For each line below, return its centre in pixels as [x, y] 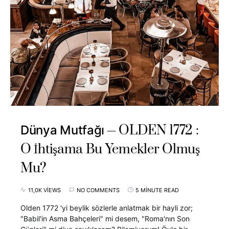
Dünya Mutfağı [63, 130]
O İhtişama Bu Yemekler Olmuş [110, 149]
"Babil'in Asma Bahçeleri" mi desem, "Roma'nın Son [105, 218]
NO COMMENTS [98, 190]
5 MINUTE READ [157, 190]
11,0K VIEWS [44, 190]
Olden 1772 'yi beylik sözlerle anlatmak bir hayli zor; [107, 208]
